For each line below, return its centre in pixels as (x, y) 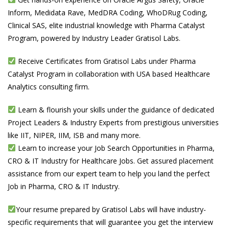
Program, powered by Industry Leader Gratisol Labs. (94, 38)
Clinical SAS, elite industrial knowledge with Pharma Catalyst (106, 25)
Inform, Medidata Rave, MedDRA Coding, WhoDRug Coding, (108, 13)
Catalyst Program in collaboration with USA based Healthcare (109, 74)
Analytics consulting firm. (49, 87)
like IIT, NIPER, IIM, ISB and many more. (74, 135)
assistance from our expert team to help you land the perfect (109, 174)
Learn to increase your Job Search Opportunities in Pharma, (115, 148)
